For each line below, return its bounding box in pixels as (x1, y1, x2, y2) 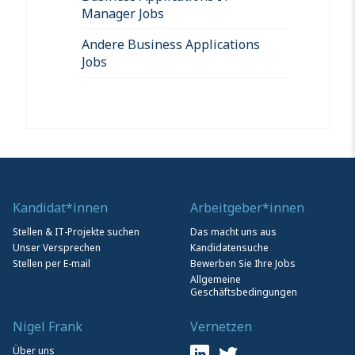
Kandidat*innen (13, 198, 108, 216)
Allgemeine (190, 272, 241, 286)
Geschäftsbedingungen (190, 284, 297, 299)
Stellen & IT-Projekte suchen (13, 224, 139, 239)
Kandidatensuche (190, 240, 269, 254)
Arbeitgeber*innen (190, 198, 304, 216)
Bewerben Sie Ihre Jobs (190, 256, 296, 270)
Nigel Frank (13, 317, 82, 335)
